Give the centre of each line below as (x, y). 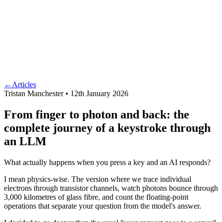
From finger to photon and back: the (97, 114)
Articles (24, 84)
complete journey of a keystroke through (107, 128)
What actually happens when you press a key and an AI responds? (107, 162)
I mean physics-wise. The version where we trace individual (98, 179)
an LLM (25, 141)
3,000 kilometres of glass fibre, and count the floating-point (96, 197)
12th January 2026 (99, 93)
